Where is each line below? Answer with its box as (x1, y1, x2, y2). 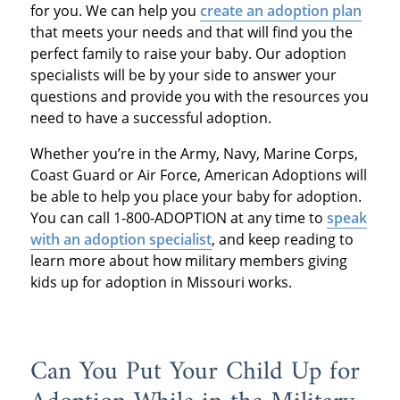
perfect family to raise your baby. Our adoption (29, 43, 346, 63)
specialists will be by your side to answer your (29, 64, 337, 85)
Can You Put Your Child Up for (29, 349, 360, 395)
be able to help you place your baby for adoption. (29, 186, 362, 206)
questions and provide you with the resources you (29, 86, 369, 106)
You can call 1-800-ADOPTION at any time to (29, 207, 327, 228)
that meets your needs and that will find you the (29, 21, 353, 42)
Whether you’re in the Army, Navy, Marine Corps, (29, 143, 358, 163)
